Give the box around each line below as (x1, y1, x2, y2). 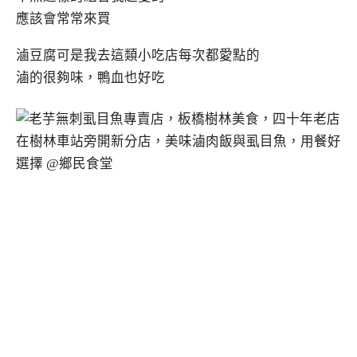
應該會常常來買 (16, 10, 111, 26)
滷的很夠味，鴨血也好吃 (16, 70, 165, 86)
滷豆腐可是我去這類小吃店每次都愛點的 (16, 48, 260, 64)
